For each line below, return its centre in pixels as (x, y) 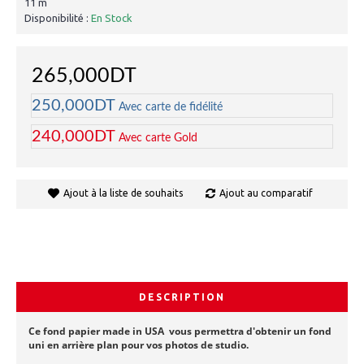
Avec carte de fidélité (171, 107)
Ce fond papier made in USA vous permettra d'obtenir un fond (180, 331)
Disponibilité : (58, 17)
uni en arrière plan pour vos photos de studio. (139, 344)
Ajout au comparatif (266, 193)
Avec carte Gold (158, 138)
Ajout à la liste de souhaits (123, 193)
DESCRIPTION (182, 297)
